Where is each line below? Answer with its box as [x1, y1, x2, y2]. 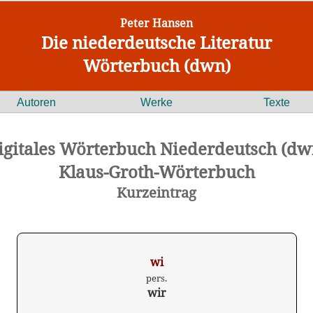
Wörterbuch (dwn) [82, 54, 231, 77]
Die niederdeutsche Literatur [41, 31, 272, 54]
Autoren [17, 96, 56, 108]
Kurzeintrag [117, 183, 196, 202]
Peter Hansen [120, 15, 193, 31]
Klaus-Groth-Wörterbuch [58, 160, 255, 183]
